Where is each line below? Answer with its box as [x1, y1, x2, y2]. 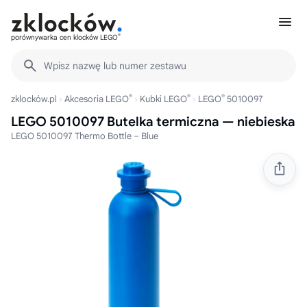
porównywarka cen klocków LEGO [11, 33, 118, 42]
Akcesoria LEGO [64, 93, 129, 105]
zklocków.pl [11, 93, 57, 105]
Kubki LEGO [140, 93, 187, 105]
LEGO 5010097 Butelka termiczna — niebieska [11, 114, 295, 130]
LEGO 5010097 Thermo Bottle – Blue [11, 130, 158, 142]
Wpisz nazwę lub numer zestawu [44, 60, 186, 72]
